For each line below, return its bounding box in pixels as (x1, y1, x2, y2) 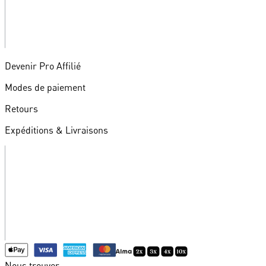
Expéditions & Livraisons (5, 124, 108, 137)
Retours (5, 103, 38, 115)
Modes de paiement (5, 81, 85, 94)
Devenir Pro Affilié (5, 60, 81, 72)
